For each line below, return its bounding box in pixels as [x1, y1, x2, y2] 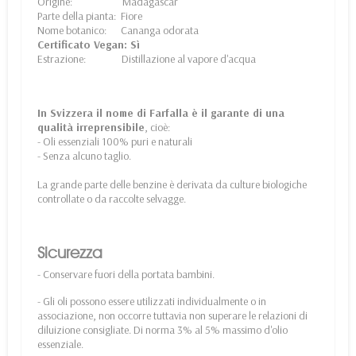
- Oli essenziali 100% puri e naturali [37, 134, 192, 149]
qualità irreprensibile [37, 120, 145, 135]
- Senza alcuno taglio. [37, 149, 131, 164]
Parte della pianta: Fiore [37, 9, 142, 24]
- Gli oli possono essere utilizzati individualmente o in [37, 294, 266, 309]
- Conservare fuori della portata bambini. [37, 267, 215, 282]
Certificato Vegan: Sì [37, 37, 140, 52]
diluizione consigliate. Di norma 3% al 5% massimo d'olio [37, 323, 288, 338]
